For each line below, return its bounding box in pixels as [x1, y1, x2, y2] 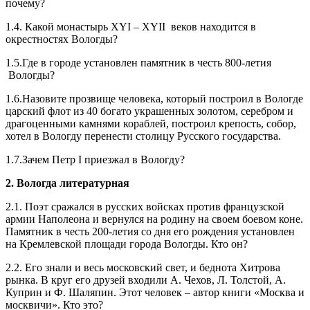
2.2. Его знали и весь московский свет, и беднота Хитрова [6, 261, 280, 273]
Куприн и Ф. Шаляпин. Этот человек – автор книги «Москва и [6, 286, 304, 298]
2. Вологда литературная [6, 176, 129, 189]
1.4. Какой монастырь [6, 20, 111, 33]
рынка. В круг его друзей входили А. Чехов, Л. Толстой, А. [6, 273, 286, 286]
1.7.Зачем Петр [6, 153, 78, 165]
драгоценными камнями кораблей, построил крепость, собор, [6, 117, 296, 129]
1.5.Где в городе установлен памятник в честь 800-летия [6, 56, 271, 69]
